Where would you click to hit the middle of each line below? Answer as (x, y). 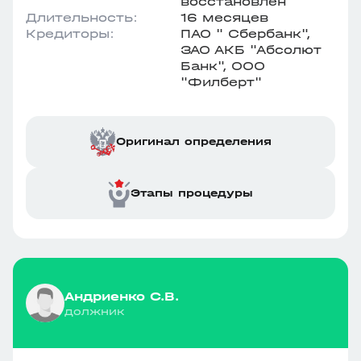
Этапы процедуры (192, 193)
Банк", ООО (223, 66)
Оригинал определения (194, 141)
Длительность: (82, 17)
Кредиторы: (70, 33)
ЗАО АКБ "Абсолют (251, 50)
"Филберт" (221, 82)
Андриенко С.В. (122, 296)
